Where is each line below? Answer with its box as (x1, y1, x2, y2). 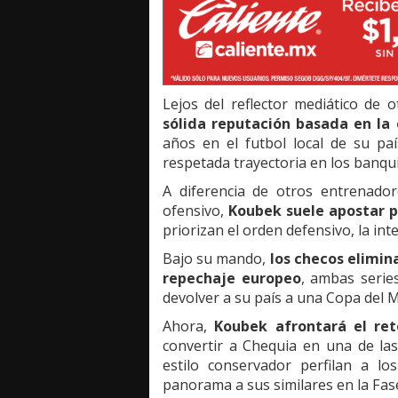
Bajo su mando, (163, 249, 270, 269)
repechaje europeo (163, 268, 301, 289)
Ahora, (163, 316, 215, 337)
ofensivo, (163, 201, 229, 221)
